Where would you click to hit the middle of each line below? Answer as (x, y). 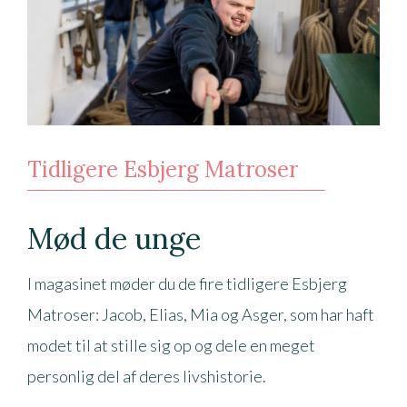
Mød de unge (114, 238)
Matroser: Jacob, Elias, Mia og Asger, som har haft (201, 314)
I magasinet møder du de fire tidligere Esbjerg (187, 283)
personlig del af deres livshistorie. (147, 376)
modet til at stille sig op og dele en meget (171, 345)
